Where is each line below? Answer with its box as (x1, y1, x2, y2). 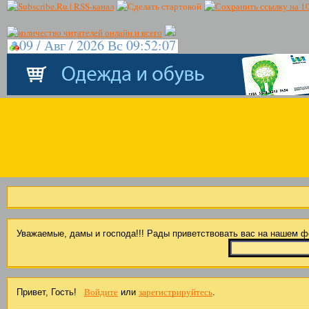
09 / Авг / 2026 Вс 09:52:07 (19, 36, 176, 54)
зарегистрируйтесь (138, 285, 212, 298)
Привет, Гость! (17, 286, 77, 297)
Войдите (83, 285, 118, 298)
